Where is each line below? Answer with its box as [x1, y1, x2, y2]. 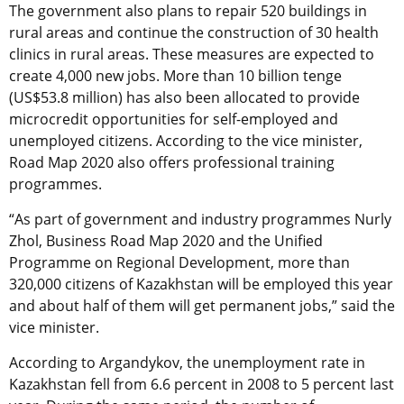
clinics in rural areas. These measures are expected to [9, 44, 374, 65]
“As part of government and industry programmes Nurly [9, 209, 391, 230]
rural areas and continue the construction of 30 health [9, 23, 379, 43]
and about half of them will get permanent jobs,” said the [9, 296, 395, 317]
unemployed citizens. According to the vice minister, [9, 131, 363, 151]
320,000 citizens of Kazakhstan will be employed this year [9, 274, 393, 295]
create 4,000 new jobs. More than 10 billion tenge [9, 66, 342, 87]
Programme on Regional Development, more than [9, 252, 350, 273]
